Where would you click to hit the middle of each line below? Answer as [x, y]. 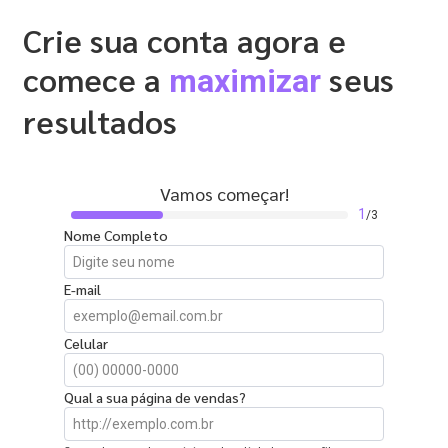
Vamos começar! [224, 193]
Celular [86, 343]
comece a [96, 78]
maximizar [249, 81]
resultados [100, 120]
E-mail [82, 289]
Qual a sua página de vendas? [155, 397]
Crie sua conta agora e [184, 39]
